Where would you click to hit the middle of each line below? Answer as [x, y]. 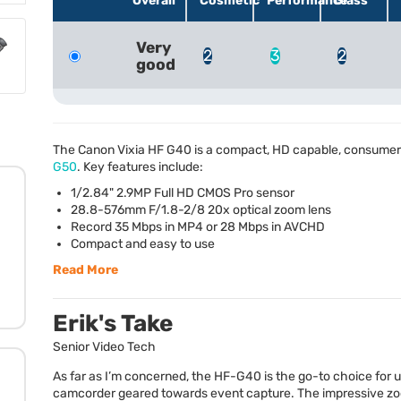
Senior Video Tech [104, 346]
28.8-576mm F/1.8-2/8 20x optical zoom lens [201, 209]
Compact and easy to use [143, 243]
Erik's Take [113, 323]
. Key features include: [140, 166]
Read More [85, 269]
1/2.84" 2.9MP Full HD [134, 192]
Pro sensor [263, 192]
